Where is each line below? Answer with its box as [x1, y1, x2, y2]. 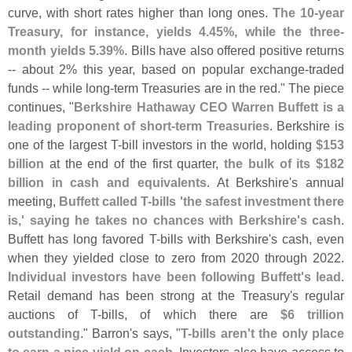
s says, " [132, 326, 181, 341]
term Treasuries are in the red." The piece [114, 81, 345, 96]
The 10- [272, 5, 319, 20]
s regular [292, 288, 344, 303]
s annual [291, 175, 345, 190]
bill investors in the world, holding [121, 137, 317, 152]
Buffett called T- [59, 194, 152, 209]
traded [309, 62, 344, 77]
